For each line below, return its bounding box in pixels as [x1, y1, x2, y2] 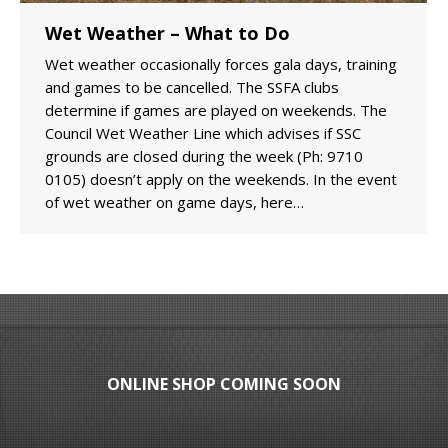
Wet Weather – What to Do [45, 21, 290, 46]
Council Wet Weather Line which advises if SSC [45, 123, 361, 144]
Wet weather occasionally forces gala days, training [45, 54, 397, 75]
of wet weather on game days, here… [45, 192, 304, 213]
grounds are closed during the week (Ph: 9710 [45, 146, 363, 167]
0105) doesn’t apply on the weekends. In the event [45, 169, 397, 190]
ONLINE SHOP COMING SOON [107, 373, 341, 396]
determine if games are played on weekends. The [45, 100, 387, 121]
